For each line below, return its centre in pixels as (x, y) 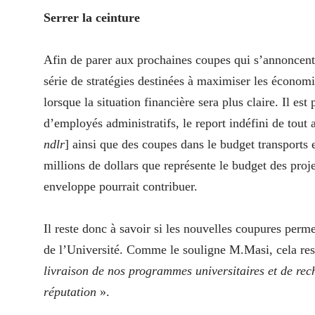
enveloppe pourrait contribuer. (121, 187)
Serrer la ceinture (92, 18)
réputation (70, 292)
